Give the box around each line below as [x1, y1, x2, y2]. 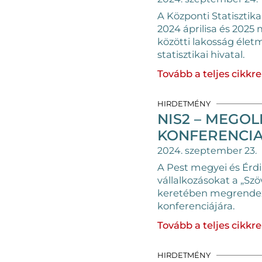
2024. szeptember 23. [157, 144, 257, 156]
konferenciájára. [157, 199, 235, 212]
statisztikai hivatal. [157, 49, 245, 60]
